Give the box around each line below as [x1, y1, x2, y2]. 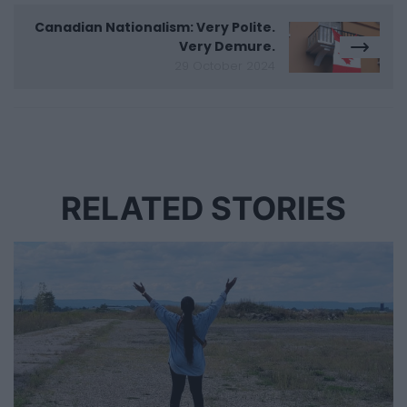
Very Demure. [179, 37, 275, 56]
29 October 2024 [174, 58, 275, 74]
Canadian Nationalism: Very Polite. [35, 18, 275, 37]
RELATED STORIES [61, 189, 346, 229]
